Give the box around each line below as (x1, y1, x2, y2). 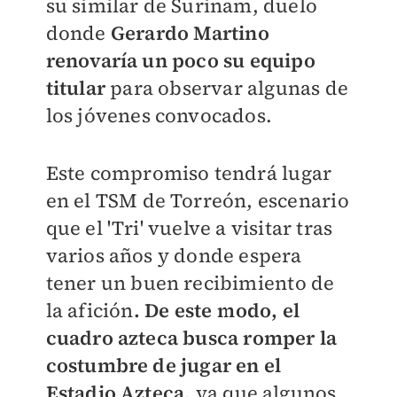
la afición (45, 297, 134, 323)
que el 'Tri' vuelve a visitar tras (45, 214, 333, 241)
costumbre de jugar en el (45, 352, 282, 378)
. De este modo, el (133, 297, 300, 323)
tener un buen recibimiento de (45, 269, 335, 296)
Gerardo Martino (110, 19, 269, 46)
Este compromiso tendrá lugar (45, 160, 332, 186)
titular (45, 74, 105, 101)
